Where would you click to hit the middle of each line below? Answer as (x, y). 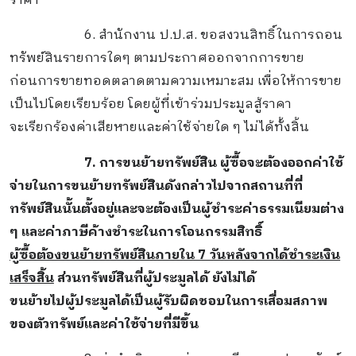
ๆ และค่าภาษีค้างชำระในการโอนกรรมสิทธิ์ (137, 232)
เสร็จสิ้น (31, 278)
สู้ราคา (272, 105)
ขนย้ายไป (37, 301)
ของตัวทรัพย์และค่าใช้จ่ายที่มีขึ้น (104, 324)
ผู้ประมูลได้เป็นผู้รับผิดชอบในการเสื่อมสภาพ (196, 301)
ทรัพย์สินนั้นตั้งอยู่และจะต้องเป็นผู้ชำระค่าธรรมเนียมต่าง (177, 209)
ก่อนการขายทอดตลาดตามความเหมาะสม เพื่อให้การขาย (176, 82)
